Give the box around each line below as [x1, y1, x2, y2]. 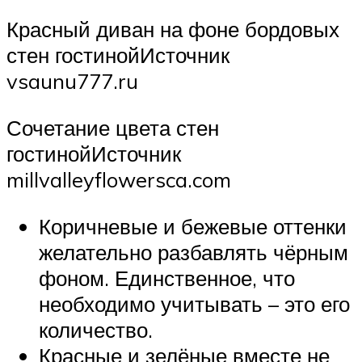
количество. [39, 316, 153, 343]
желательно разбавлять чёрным [39, 238, 348, 265]
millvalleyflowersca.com [6, 166, 231, 192]
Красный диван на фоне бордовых [6, 16, 339, 43]
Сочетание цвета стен [6, 114, 219, 141]
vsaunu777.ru [6, 68, 138, 95]
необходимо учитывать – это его [39, 290, 350, 317]
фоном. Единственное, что [39, 264, 295, 291]
